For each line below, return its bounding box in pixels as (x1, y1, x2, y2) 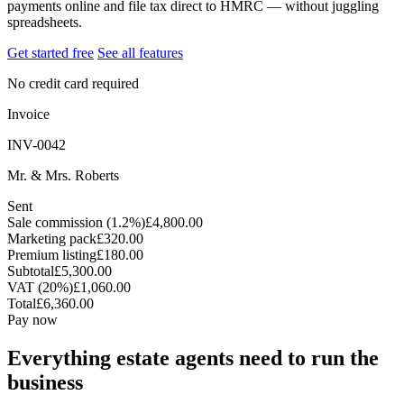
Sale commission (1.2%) (7, 214, 145, 230)
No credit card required (7, 75, 139, 91)
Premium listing (7, 246, 96, 262)
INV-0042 (7, 136, 66, 152)
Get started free (7, 44, 94, 60)
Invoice (7, 106, 50, 122)
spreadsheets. (7, 14, 82, 30)
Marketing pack (7, 230, 96, 246)
